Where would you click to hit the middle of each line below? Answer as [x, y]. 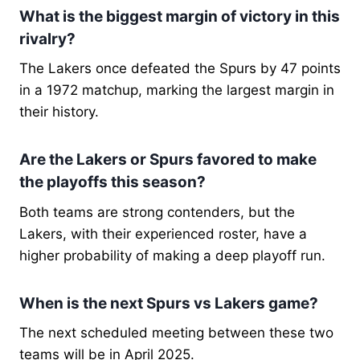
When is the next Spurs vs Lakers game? [169, 303]
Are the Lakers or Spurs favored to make [168, 160]
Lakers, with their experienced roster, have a [163, 233]
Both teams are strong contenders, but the [157, 212]
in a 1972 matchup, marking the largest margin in [177, 90]
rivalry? [47, 39]
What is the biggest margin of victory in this [180, 16]
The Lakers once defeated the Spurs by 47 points [180, 69]
